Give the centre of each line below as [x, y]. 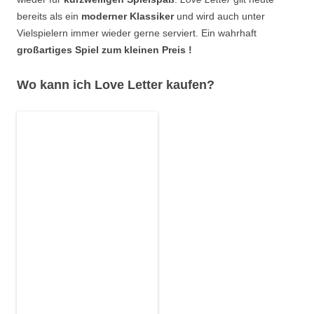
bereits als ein [49, 16]
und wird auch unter [219, 16]
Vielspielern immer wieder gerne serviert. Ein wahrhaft [137, 33]
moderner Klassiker [128, 16]
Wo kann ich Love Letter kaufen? [116, 85]
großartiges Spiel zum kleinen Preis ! [104, 50]
